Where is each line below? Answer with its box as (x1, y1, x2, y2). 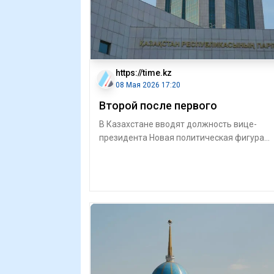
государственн (99, 160, 160, 169)
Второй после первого (99, 99, 217, 112)
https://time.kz (116, 68, 172, 78)
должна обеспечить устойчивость (99, 146, 238, 156)
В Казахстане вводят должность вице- (99, 119, 257, 129)
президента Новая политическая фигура (99, 133, 264, 143)
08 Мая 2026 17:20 (116, 81, 180, 89)
